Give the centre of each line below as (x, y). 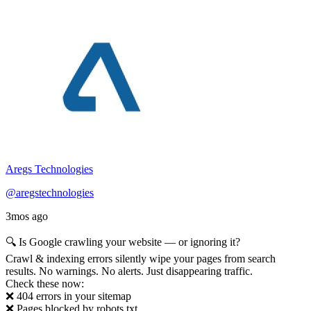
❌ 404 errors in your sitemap (68, 296)
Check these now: (45, 283)
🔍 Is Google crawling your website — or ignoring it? (123, 242)
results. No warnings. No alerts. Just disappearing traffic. (129, 271)
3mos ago (27, 216)
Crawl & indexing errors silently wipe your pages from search (141, 258)
